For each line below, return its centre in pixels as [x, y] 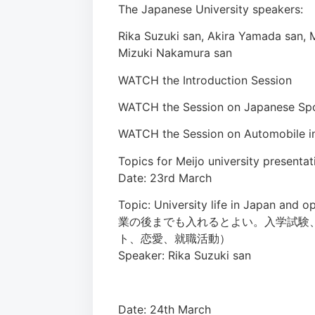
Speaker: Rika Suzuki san [185, 256]
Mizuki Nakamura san [175, 53]
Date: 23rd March [165, 178]
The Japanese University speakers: [212, 9]
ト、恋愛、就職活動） [174, 239]
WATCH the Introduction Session [205, 80]
